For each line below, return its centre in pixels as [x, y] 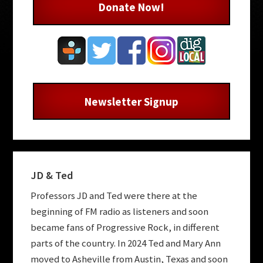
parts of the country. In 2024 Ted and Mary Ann [126, 243]
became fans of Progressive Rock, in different [125, 227]
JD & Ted [52, 175]
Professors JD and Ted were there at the [114, 195]
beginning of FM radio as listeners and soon [120, 211]
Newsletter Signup [131, 101]
